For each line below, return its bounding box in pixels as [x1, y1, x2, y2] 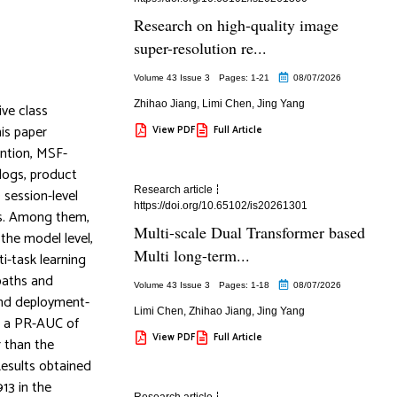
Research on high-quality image [133, 13, 339, 35]
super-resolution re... [133, 36, 267, 58]
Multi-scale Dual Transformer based [133, 221, 365, 243]
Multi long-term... [133, 244, 250, 266]
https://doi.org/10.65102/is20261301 [133, 198, 307, 212]
